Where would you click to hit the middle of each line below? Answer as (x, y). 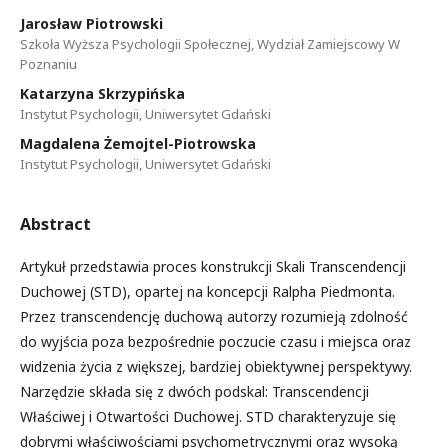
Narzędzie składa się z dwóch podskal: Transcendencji (194, 391)
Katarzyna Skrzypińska (102, 93)
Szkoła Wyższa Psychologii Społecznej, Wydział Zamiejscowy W (210, 44)
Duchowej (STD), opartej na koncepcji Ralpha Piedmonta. (207, 291)
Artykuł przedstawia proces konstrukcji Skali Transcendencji (213, 266)
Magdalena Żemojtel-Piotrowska (138, 143)
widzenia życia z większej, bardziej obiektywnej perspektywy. (216, 366)
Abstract (55, 224)
